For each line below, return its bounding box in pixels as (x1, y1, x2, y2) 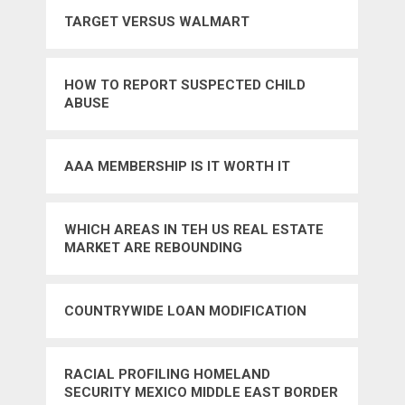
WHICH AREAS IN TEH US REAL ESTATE (64, 221, 325, 239)
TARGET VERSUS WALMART (64, 14, 250, 31)
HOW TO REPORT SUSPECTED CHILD (64, 77, 306, 94)
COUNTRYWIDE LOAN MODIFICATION (64, 303, 307, 320)
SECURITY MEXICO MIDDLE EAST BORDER (64, 384, 339, 401)
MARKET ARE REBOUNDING (64, 240, 243, 257)
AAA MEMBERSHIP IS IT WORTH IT (64, 158, 291, 175)
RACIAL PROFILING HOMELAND (64, 366, 271, 383)
